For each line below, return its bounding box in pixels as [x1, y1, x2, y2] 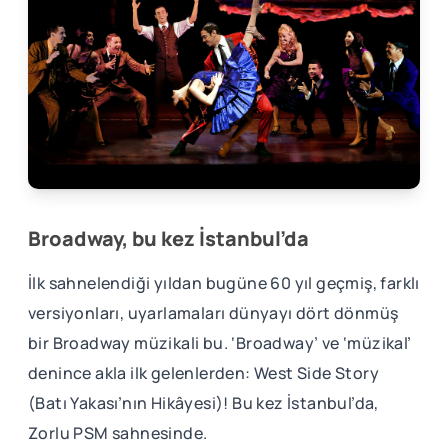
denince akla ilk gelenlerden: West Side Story [28, 361, 379, 384]
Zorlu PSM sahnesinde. [28, 421, 208, 444]
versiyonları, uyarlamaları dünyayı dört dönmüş [28, 301, 399, 324]
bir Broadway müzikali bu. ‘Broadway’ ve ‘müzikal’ [28, 331, 412, 354]
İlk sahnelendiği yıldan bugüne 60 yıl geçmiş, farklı [28, 271, 420, 294]
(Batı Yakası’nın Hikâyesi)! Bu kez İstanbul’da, [28, 391, 379, 414]
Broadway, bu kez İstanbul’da [28, 224, 309, 252]
